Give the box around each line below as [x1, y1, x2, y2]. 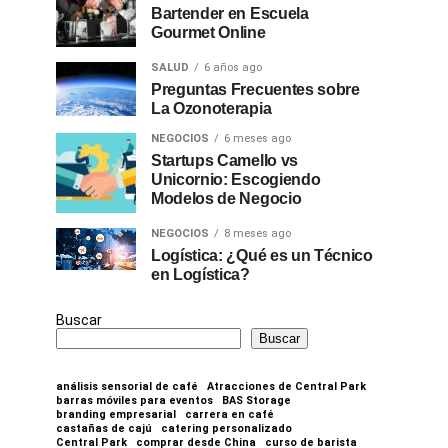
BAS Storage [222, 394, 291, 407]
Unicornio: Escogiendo [151, 171, 321, 188]
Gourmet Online [151, 24, 266, 41]
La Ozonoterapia [151, 100, 272, 117]
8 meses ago [224, 227, 291, 240]
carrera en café [185, 408, 274, 421]
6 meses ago [224, 132, 291, 145]
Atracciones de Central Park [207, 380, 366, 393]
